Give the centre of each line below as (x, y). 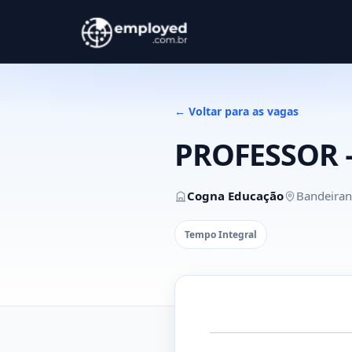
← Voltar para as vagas (236, 111)
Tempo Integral (221, 235)
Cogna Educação (235, 196)
